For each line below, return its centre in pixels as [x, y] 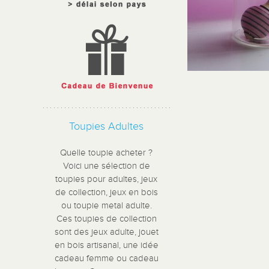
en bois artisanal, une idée [106, 245]
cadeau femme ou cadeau [106, 258]
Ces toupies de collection [106, 219]
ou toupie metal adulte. [106, 206]
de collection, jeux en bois [106, 192]
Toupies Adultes [107, 126]
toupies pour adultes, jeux [107, 179]
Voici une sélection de [106, 166]
